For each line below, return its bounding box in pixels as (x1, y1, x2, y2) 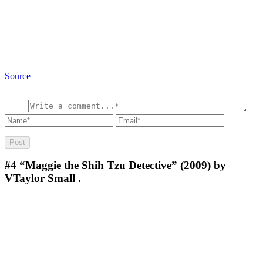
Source (5, 70, 31, 81)
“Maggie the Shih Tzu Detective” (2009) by (19, 159, 226, 172)
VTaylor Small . (5, 172, 81, 185)
